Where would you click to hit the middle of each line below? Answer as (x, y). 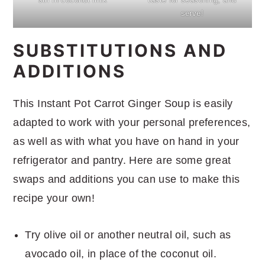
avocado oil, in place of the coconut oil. (121, 253)
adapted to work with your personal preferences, (132, 122)
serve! (192, 13)
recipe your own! (54, 198)
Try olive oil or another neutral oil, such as (128, 235)
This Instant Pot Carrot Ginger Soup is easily (123, 103)
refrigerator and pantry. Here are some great (122, 160)
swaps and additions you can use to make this (127, 179)
